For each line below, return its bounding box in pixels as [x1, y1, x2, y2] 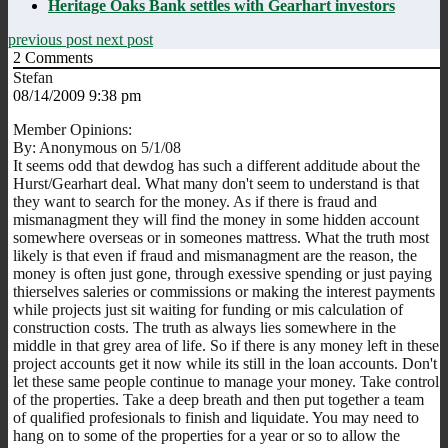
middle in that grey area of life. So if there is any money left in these [13, 336, 439, 354]
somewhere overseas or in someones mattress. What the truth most [13, 228, 429, 246]
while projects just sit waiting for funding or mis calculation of [13, 300, 403, 318]
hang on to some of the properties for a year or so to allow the [13, 426, 400, 444]
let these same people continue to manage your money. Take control [13, 372, 439, 390]
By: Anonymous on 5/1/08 [13, 138, 181, 156]
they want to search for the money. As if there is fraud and [13, 192, 377, 210]
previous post [8, 30, 96, 48]
